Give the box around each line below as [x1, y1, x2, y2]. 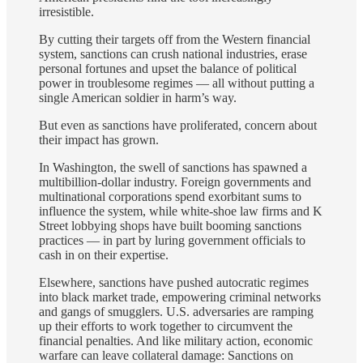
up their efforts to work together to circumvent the [39, 319, 293, 334]
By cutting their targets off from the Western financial [39, 32, 310, 47]
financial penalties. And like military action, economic [39, 334, 313, 348]
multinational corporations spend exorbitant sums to [39, 190, 301, 204]
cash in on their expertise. [39, 248, 169, 263]
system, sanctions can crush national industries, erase [39, 47, 307, 62]
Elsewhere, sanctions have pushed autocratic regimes [39, 275, 309, 290]
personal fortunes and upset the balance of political [39, 62, 297, 76]
